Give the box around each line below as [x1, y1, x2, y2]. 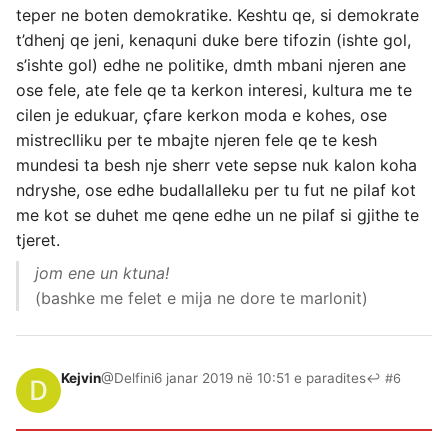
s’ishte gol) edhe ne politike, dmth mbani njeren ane [16, 55, 406, 75]
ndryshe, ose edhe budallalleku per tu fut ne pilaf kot [16, 180, 416, 200]
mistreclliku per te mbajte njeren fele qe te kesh [16, 130, 377, 150]
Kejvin [61, 370, 101, 386]
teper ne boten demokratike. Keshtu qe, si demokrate [16, 5, 419, 25]
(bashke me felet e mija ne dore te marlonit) [35, 288, 368, 308]
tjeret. [16, 230, 60, 250]
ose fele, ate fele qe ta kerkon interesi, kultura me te [16, 80, 412, 100]
